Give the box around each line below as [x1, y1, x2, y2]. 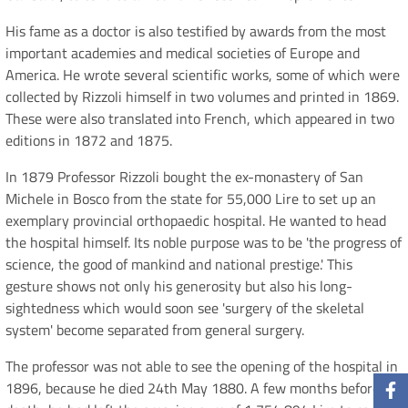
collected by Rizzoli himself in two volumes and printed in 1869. [5, 86, 399, 108]
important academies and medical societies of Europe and [5, 42, 360, 65]
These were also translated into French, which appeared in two [5, 107, 394, 130]
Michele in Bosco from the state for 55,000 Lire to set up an [5, 188, 376, 210]
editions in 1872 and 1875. [5, 129, 172, 152]
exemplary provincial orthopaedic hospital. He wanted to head [5, 209, 386, 232]
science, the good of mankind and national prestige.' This [5, 253, 352, 276]
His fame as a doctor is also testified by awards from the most [5, 20, 386, 43]
